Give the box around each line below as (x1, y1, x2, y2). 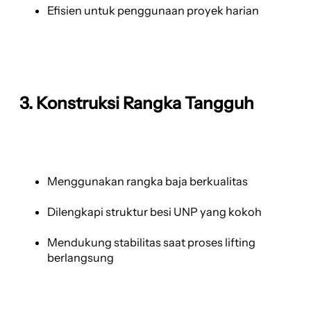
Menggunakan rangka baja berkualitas (47, 174, 248, 188)
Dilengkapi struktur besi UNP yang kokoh (47, 204, 262, 219)
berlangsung (47, 250, 114, 264)
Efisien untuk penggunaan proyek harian (47, 3, 259, 18)
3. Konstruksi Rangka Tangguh (19, 93, 254, 114)
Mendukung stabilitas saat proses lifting (47, 235, 255, 249)
